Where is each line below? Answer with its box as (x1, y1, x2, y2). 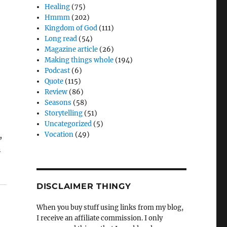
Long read (45, 34, 78, 44)
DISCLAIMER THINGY (36, 181, 131, 192)
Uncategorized (45, 120, 92, 129)
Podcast (45, 66, 70, 75)
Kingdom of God (45, 24, 98, 33)
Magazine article (45, 45, 98, 54)
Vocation (45, 130, 74, 139)
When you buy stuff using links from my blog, (36, 203, 183, 212)
